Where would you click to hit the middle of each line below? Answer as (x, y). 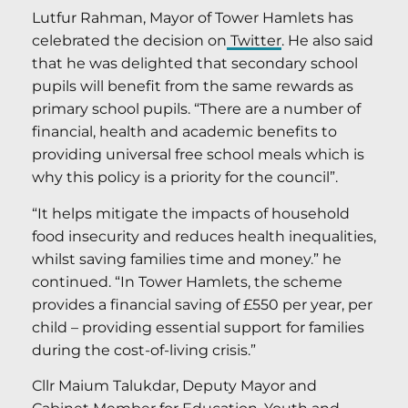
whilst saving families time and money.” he (187, 259)
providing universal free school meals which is (198, 155)
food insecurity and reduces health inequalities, (204, 236)
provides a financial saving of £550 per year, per (202, 304)
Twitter (254, 41)
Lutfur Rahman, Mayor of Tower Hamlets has (193, 18)
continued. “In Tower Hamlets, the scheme (187, 281)
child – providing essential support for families (198, 327)
